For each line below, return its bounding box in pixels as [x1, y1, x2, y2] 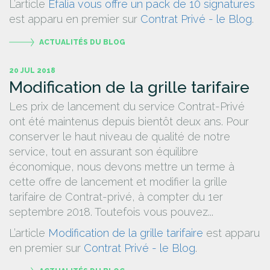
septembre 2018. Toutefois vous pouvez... [9, 206, 213, 219]
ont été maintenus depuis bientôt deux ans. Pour [9, 115, 249, 128]
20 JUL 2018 [9, 66, 55, 75]
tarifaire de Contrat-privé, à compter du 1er [9, 190, 223, 204]
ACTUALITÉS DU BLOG [39, 38, 125, 47]
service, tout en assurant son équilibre [9, 145, 198, 159]
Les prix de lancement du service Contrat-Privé [9, 100, 245, 113]
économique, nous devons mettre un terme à [9, 160, 234, 174]
